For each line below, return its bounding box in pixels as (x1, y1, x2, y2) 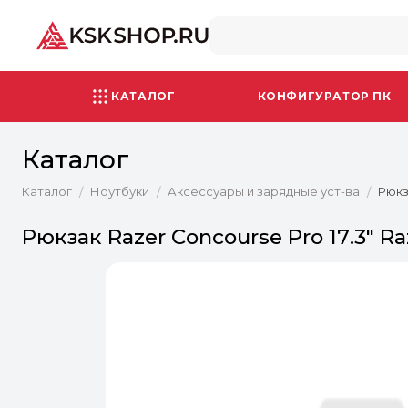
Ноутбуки (90, 184, 149, 199)
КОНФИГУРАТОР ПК (257, 89, 392, 103)
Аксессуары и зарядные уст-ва (168, 184, 360, 199)
